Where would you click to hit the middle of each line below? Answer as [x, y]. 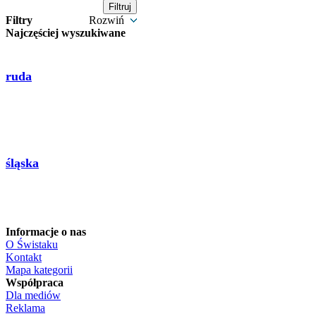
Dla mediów [33, 295]
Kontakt [24, 257]
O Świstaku [32, 244]
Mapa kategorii [39, 270]
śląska [22, 163]
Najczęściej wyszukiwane [66, 33]
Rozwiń [108, 20]
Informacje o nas [46, 232]
